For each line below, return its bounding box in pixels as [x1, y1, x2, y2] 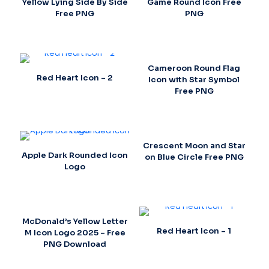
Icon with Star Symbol [148, 74, 240, 85]
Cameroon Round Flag [148, 63, 241, 74]
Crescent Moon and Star [142, 140, 246, 151]
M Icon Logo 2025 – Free [24, 227, 125, 238]
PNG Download [43, 238, 107, 249]
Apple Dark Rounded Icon [22, 150, 128, 160]
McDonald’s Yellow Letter [22, 216, 128, 226]
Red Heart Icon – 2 [37, 73, 113, 83]
